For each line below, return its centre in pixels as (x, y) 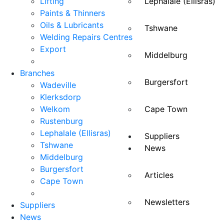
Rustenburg (61, 121)
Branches (37, 73)
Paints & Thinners (72, 13)
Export (53, 49)
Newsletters (167, 202)
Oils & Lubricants (72, 25)
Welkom (55, 109)
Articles (159, 175)
